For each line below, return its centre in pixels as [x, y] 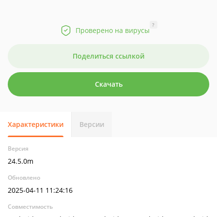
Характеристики [36, 124]
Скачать [108, 84]
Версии [92, 124]
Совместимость [30, 207]
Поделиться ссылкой [108, 56]
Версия [18, 148]
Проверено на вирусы [112, 30]
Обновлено [24, 178]
